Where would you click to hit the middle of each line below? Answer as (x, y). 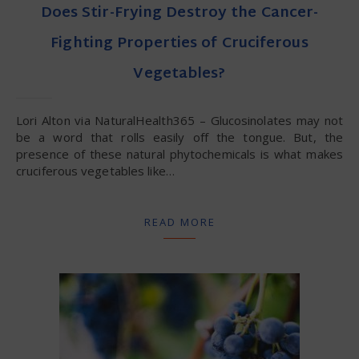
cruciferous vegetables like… (95, 170)
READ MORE (179, 222)
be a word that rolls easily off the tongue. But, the (179, 137)
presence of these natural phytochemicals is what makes (179, 153)
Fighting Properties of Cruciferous (179, 43)
